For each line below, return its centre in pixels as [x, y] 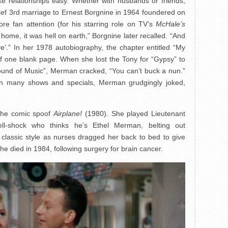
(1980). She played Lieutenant [135, 113]
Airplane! [69, 113]
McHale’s [170, 24]
